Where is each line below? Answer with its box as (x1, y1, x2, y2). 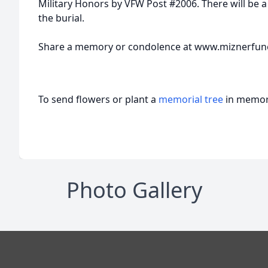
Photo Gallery (66, 175, 202, 205)
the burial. (38, 11, 84, 25)
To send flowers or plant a (38, 93, 159, 106)
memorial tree (159, 93, 223, 106)
